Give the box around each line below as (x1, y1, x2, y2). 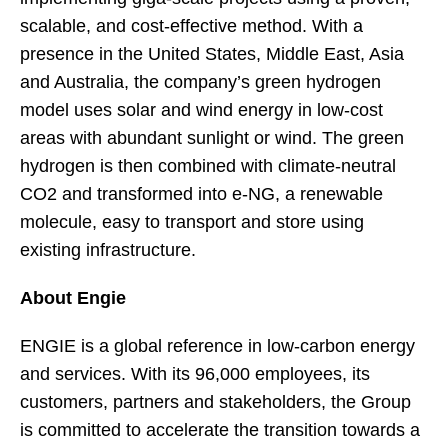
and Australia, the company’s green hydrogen (20, 72, 381, 92)
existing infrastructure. (20, 240, 216, 260)
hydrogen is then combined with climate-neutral (20, 156, 396, 176)
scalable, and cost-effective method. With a (20, 16, 363, 36)
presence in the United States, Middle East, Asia (20, 44, 404, 64)
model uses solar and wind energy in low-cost (20, 100, 383, 120)
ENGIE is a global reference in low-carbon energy (20, 336, 415, 356)
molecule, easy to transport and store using (20, 212, 364, 232)
